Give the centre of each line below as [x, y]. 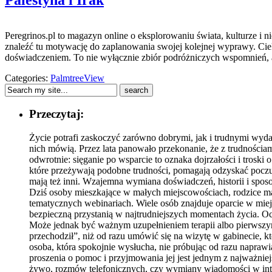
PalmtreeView [77, 78]
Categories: [28, 78]
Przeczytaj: [56, 114]
